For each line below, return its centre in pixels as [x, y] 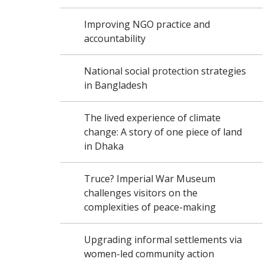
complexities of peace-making [150, 207]
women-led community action [149, 254]
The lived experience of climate [152, 118]
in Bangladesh [116, 85]
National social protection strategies [165, 71]
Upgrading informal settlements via [163, 240]
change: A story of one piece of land [163, 132]
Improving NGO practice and [147, 24]
